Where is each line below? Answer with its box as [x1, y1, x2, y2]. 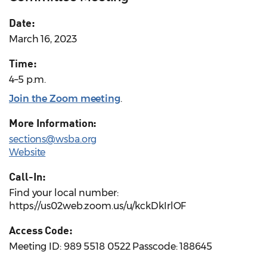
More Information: [9, 116, 97, 130]
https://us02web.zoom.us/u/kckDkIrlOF [9, 200, 187, 212]
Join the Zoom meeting [9, 93, 120, 105]
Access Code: [9, 223, 73, 237]
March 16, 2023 [9, 33, 77, 45]
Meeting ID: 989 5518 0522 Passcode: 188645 [9, 241, 212, 253]
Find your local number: [9, 187, 119, 199]
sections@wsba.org [9, 133, 97, 145]
